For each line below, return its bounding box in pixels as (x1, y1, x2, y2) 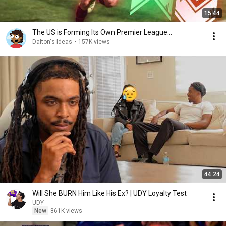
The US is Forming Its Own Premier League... (32, 28, 172, 36)
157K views (78, 38, 110, 45)
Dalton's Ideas (32, 38, 72, 45)
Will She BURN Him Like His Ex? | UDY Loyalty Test (32, 189, 187, 197)
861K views (50, 207, 82, 214)
